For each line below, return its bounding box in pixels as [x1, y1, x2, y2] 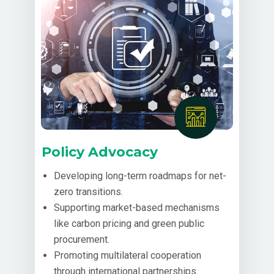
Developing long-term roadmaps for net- [53, 169, 226, 182]
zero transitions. [53, 185, 123, 198]
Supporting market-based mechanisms [53, 201, 220, 213]
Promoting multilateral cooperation [53, 249, 201, 261]
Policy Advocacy [41, 143, 158, 160]
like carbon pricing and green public [53, 217, 204, 229]
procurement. [53, 233, 109, 245]
